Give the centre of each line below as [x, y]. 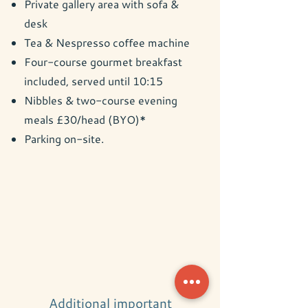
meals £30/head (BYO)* [85, 119]
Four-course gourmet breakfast [103, 62]
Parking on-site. [64, 139]
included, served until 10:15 [93, 81]
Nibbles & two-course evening [101, 100]
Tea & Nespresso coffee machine [107, 42]
